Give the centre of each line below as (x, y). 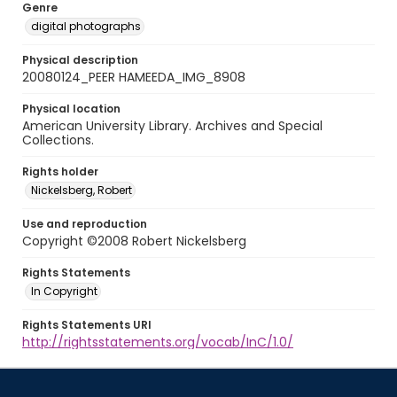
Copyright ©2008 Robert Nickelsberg (134, 241)
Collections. (58, 140)
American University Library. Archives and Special (172, 126)
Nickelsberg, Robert (82, 190)
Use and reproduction (85, 224)
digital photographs (86, 26)
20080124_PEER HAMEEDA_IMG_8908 (134, 77)
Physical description (80, 60)
